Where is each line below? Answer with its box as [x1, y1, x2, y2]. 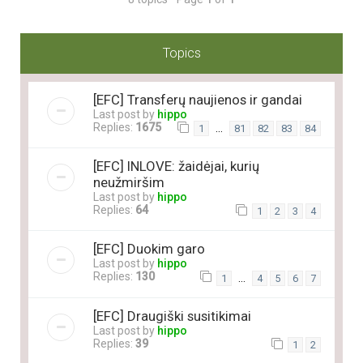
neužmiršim [93, 174, 164, 191]
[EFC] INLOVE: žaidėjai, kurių [93, 158, 259, 175]
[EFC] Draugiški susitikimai [93, 307, 251, 324]
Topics [162, 45, 201, 61]
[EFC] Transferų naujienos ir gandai [93, 92, 302, 108]
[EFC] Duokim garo [93, 241, 205, 258]
